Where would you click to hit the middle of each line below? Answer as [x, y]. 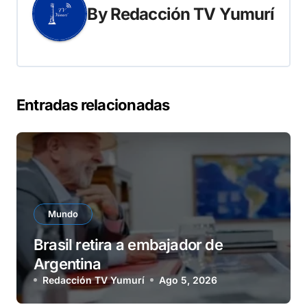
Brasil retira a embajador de [128, 245]
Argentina [67, 264]
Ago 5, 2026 [188, 280]
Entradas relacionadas [93, 105]
